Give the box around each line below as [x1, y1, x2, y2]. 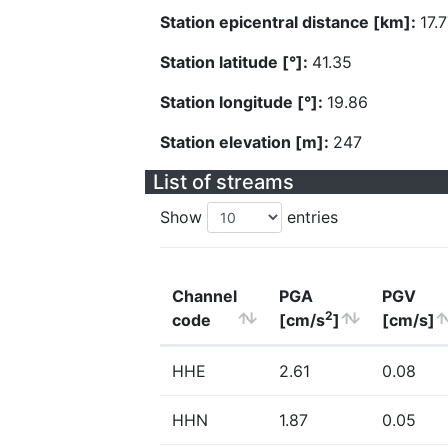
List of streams [153, 170, 294, 194]
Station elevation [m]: [160, 132, 333, 152]
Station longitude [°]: [160, 92, 327, 112]
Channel [172, 286, 237, 306]
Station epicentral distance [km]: [160, 12, 420, 32]
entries [282, 207, 338, 227]
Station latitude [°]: [160, 52, 312, 72]
